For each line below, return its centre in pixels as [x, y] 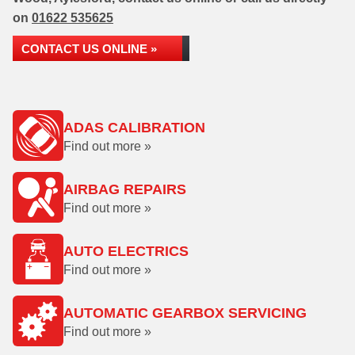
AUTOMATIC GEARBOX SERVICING [185, 313]
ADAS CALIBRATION [134, 128]
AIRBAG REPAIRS [125, 189]
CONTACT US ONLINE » [89, 49]
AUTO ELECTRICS [126, 251]
